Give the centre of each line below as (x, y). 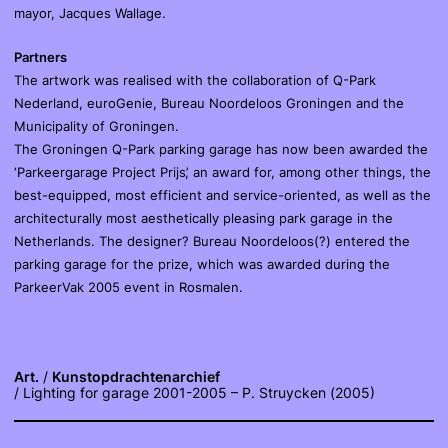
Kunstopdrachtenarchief (135, 376)
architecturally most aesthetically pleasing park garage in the (203, 217)
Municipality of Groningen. (96, 125)
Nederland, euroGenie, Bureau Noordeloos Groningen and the (209, 102)
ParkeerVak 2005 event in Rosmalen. (128, 286)
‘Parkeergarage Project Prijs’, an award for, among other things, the (222, 171)
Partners (40, 56)
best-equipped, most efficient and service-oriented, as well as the (222, 194)
